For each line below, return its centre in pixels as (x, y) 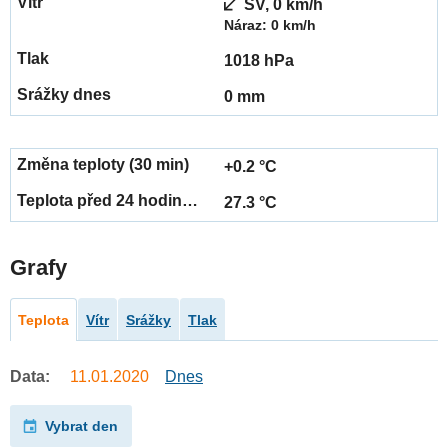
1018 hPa (259, 61)
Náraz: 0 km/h (270, 25)
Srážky (148, 320)
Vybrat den (82, 426)
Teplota (43, 320)
